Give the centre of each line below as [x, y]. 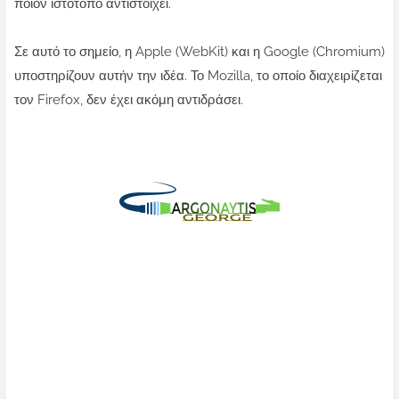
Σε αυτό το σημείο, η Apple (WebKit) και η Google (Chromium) [199, 52]
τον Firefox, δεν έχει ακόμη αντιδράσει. [129, 100]
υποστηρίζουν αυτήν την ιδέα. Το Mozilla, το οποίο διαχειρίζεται [198, 76]
